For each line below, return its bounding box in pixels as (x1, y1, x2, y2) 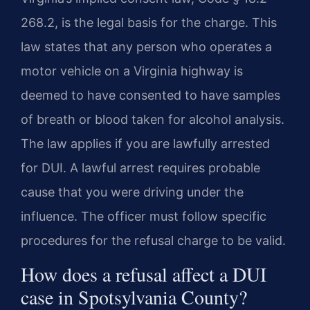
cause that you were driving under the (21, 185, 244, 200)
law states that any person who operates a (21, 39, 272, 55)
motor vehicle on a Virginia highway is (21, 64, 243, 79)
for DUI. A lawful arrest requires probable (21, 161, 260, 176)
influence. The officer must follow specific (21, 209, 266, 224)
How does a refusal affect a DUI (21, 260, 266, 287)
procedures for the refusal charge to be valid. (21, 233, 286, 248)
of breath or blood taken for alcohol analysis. (21, 112, 284, 127)
